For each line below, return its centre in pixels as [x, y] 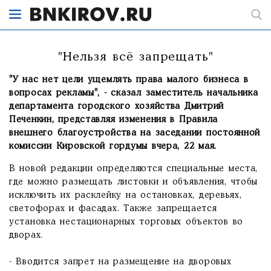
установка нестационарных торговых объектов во [126, 222]
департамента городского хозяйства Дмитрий [117, 106]
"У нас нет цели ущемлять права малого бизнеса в [129, 80]
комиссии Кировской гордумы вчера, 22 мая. [113, 146]
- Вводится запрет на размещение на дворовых [120, 262]
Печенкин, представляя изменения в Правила [114, 120]
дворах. [28, 235]
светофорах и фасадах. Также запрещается [113, 209]
